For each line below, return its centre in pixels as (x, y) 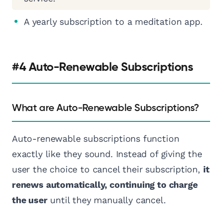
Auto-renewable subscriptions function (96, 139)
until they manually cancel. (107, 200)
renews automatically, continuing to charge (105, 185)
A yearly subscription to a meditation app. (113, 22)
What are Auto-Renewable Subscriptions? (106, 108)
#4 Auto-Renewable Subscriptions (103, 68)
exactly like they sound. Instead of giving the (107, 154)
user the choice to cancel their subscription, (108, 169)
